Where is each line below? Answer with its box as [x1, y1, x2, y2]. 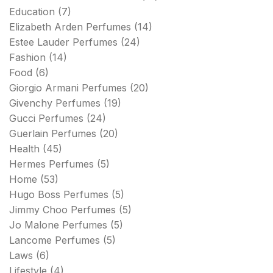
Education [9, 5, 55, 18]
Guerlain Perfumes [9, 127, 96, 140]
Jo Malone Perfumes [9, 219, 107, 231]
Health [9, 143, 40, 155]
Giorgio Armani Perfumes [9, 82, 127, 94]
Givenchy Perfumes [9, 97, 101, 109]
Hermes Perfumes [9, 158, 94, 170]
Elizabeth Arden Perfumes [9, 21, 131, 33]
